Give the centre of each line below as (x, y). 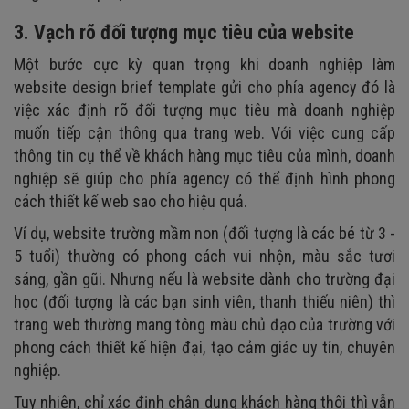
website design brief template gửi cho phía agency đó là (204, 87)
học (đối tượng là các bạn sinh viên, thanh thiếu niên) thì (204, 301)
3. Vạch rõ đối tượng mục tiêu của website (184, 32)
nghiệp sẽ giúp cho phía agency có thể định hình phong (204, 178)
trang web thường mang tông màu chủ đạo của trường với (204, 324)
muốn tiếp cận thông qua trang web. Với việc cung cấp (204, 132)
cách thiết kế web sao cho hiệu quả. (131, 201)
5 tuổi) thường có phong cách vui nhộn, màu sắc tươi (204, 256)
